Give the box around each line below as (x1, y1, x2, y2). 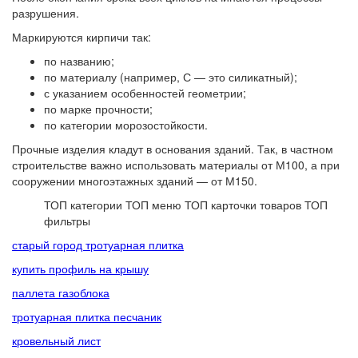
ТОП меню (125, 197, 181, 213)
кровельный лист (12, 332, 101, 348)
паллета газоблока (12, 284, 109, 300)
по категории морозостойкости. (44, 117, 208, 133)
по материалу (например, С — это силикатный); (44, 69, 297, 85)
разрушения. (12, 5, 79, 21)
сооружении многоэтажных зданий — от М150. (12, 173, 257, 189)
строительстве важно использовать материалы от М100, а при (12, 157, 340, 173)
